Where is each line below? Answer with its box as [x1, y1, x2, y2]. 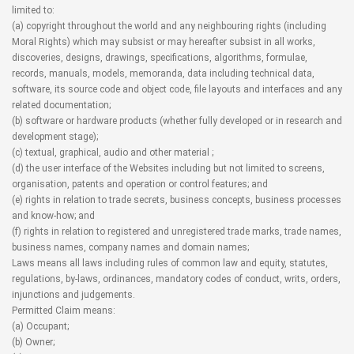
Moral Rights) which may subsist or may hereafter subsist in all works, [12, 36, 315, 47]
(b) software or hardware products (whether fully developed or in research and [12, 115, 342, 126]
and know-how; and [12, 210, 95, 221]
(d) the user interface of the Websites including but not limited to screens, [12, 163, 325, 174]
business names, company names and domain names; [12, 242, 249, 253]
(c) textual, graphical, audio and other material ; [12, 147, 213, 158]
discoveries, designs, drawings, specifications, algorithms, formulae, [12, 52, 307, 63]
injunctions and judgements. [12, 289, 135, 300]
